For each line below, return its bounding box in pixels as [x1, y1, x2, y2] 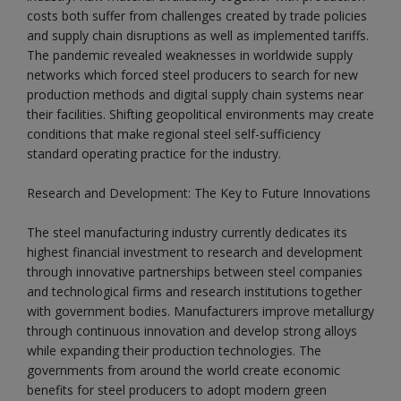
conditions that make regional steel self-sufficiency [27, 125, 320, 142]
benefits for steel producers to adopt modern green [27, 381, 327, 398]
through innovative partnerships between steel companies [27, 263, 363, 280]
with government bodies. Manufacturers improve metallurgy [27, 303, 374, 320]
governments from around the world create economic [27, 362, 340, 379]
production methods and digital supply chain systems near [27, 86, 363, 103]
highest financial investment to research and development [27, 243, 363, 260]
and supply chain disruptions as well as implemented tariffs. [27, 27, 369, 44]
